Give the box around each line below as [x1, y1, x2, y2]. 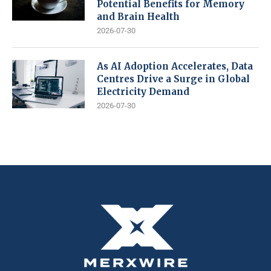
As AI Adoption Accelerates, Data [97, 60, 253, 72]
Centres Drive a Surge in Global [97, 73, 250, 85]
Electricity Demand [97, 85, 189, 97]
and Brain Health [97, 10, 180, 22]
